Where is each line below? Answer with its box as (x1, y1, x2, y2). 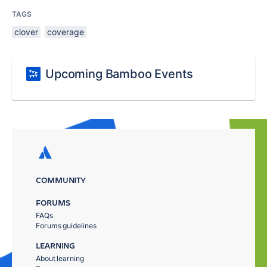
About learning (36, 254, 84, 263)
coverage (47, 27, 84, 37)
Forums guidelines (36, 221, 97, 230)
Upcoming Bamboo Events (45, 67, 193, 81)
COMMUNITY (36, 174, 86, 185)
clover (14, 27, 38, 37)
